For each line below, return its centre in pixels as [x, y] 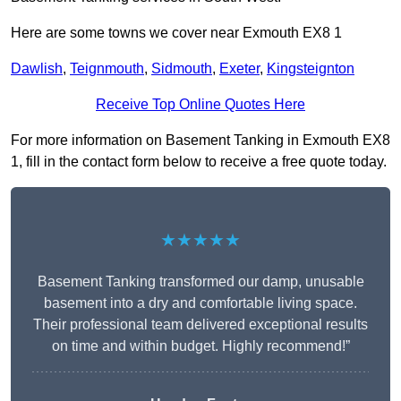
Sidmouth [182, 69]
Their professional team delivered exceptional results [200, 325]
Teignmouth [107, 69]
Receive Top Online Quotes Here [200, 105]
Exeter [239, 69]
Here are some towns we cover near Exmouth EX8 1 [176, 33]
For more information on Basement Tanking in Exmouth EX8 [200, 141]
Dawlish [37, 69]
